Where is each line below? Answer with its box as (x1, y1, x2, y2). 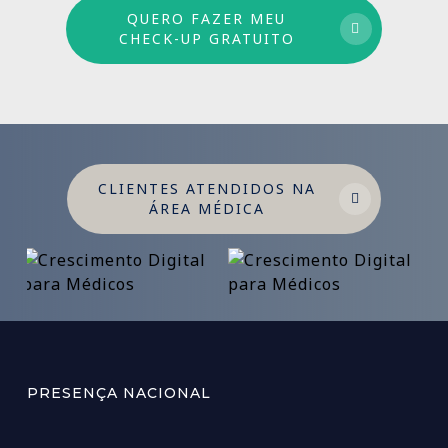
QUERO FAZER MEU (127, 8, 287, 28)
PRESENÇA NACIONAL (26, 383, 211, 402)
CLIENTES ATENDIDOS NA (97, 178, 316, 198)
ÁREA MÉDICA (148, 198, 265, 218)
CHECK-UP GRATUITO (118, 28, 295, 48)
